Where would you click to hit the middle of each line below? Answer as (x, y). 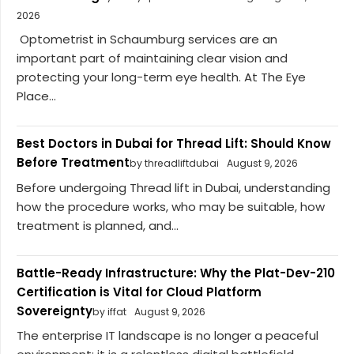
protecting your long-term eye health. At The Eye (161, 77)
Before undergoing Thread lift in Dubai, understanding (173, 187)
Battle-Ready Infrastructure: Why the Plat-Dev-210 (176, 273)
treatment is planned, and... (98, 225)
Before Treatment (73, 163)
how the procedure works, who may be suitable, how (171, 206)
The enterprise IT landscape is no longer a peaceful (168, 336)
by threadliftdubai (174, 164)
